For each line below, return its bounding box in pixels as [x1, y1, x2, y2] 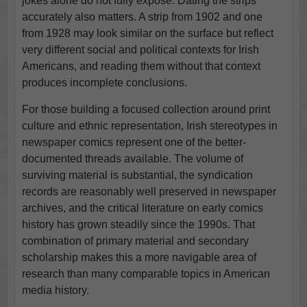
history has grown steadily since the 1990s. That [21, 219, 255, 231]
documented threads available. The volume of [21, 153, 243, 165]
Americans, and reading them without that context [21, 60, 260, 73]
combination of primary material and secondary [21, 235, 249, 247]
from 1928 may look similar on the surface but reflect [21, 27, 273, 40]
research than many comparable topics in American [21, 268, 270, 280]
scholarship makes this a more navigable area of [21, 251, 256, 264]
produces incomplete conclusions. [21, 77, 187, 89]
